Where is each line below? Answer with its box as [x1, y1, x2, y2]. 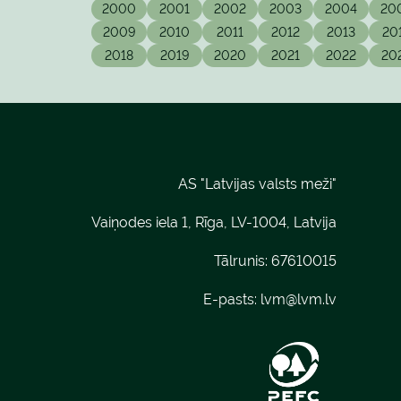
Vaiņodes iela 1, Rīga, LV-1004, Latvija [91, 214, 337, 231]
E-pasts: [203, 291, 260, 308]
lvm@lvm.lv [260, 291, 337, 308]
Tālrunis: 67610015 [214, 252, 337, 269]
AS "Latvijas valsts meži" [178, 175, 337, 192]
